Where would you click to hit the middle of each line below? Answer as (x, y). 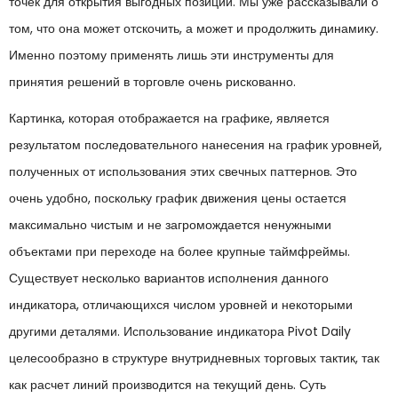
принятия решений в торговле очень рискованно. (152, 81)
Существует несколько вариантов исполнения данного (169, 278)
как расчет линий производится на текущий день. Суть (167, 385)
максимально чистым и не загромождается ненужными (170, 225)
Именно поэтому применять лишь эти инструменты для (171, 55)
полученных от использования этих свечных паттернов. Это (183, 171)
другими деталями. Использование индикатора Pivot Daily (180, 331)
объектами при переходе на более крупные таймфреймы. (179, 251)
